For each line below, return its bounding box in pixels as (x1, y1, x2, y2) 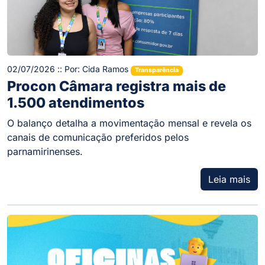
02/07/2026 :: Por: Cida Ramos (7, 64, 131, 75)
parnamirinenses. (7, 145, 83, 157)
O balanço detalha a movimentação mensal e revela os (7, 117, 251, 129)
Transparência (134, 66, 179, 75)
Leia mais (208, 173, 250, 185)
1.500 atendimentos (7, 93, 144, 111)
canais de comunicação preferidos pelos (7, 131, 189, 143)
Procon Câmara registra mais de (7, 77, 226, 95)
